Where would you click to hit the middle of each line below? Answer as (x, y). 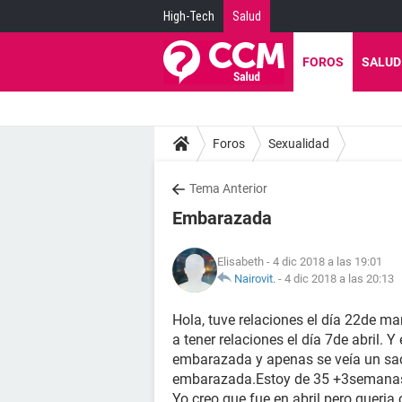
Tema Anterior (228, 188)
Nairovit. (255, 279)
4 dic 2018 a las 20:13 (339, 279)
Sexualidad (299, 143)
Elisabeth (240, 262)
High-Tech (189, 16)
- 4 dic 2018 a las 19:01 (323, 262)
